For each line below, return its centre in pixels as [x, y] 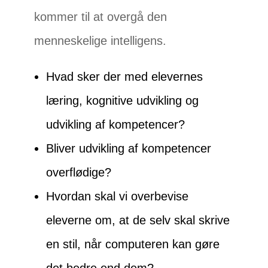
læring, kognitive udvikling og [123, 100]
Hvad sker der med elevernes [125, 77]
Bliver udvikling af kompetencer [129, 148]
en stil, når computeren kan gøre [133, 244]
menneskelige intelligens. [100, 41]
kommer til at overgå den [101, 17]
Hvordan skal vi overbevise [118, 196]
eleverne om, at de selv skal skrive [138, 220]
